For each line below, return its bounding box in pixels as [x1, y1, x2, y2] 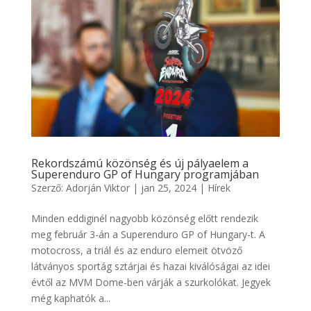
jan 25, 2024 [140, 180, 196, 194]
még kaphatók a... [31, 291, 110, 305]
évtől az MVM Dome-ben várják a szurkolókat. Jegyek [31, 275, 271, 289]
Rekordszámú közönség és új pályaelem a [31, 155, 249, 171]
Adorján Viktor [65, 180, 130, 194]
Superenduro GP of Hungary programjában [31, 166, 259, 182]
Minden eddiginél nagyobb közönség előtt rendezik [31, 211, 258, 225]
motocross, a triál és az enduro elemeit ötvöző [31, 243, 242, 257]
